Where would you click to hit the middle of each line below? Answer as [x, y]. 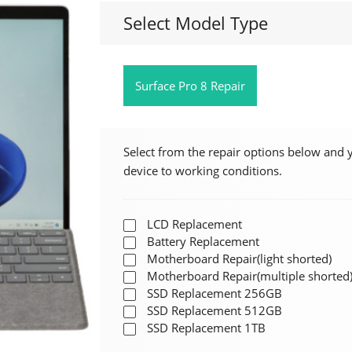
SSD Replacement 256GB [214, 293]
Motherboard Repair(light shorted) [239, 258]
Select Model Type [195, 23]
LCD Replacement [194, 224]
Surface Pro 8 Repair [190, 86]
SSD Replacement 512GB [214, 310]
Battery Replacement [203, 241]
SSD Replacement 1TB [206, 328]
